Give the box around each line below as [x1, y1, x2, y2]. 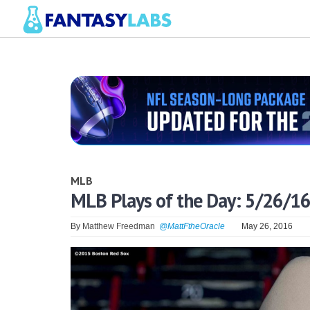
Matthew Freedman [82, 221, 155, 231]
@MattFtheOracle [159, 221, 225, 231]
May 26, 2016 [241, 221, 293, 231]
